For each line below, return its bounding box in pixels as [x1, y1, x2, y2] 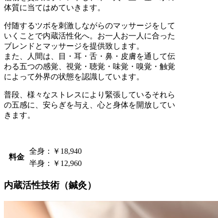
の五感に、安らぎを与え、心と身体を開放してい [4, 100, 175, 109]
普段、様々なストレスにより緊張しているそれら [4, 90, 175, 99]
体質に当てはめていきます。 [4, 3, 105, 12]
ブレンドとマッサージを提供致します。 [4, 41, 144, 50]
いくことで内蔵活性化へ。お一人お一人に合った [4, 31, 175, 40]
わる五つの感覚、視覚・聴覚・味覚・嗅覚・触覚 [4, 62, 175, 71]
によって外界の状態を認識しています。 [4, 72, 144, 81]
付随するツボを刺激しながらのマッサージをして [4, 21, 175, 30]
